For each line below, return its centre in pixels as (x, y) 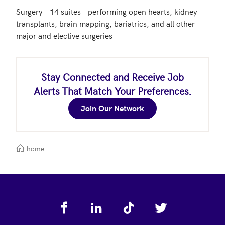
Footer (30, 204)
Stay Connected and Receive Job (113, 77)
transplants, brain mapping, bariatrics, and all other (105, 23)
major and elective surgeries (64, 35)
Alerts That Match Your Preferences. (113, 91)
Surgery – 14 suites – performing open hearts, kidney (107, 11)
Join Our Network (113, 108)
